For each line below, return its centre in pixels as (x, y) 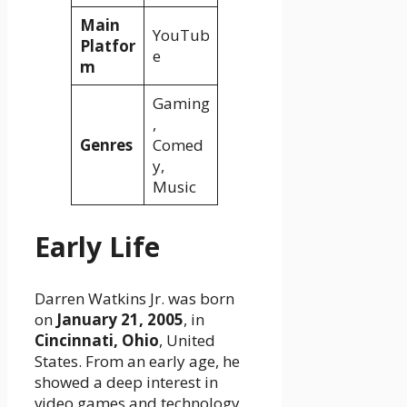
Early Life (97, 247)
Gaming (181, 104)
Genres (106, 145)
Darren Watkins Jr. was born (134, 298)
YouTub (181, 35)
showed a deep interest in (126, 382)
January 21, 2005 (120, 319)
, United (187, 340)
